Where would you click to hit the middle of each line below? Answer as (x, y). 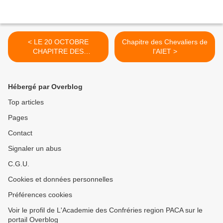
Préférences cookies (40, 195)
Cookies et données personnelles (60, 179)
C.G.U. (19, 164)
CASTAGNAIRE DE (58, 61)
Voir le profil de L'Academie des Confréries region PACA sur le (105, 210)
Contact (20, 133)
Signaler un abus (35, 149)
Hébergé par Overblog (45, 87)
